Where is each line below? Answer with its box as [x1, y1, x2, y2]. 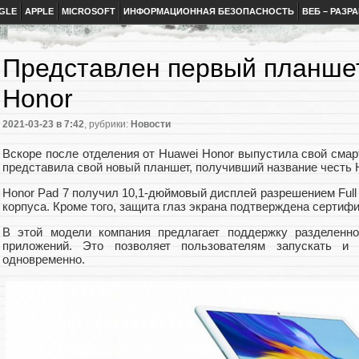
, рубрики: [84, 119, 131, 131]
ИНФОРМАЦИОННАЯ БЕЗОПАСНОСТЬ [123, 6, 294, 16]
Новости [131, 119, 171, 131]
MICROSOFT [62, 6, 115, 16]
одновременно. [2, 252, 85, 267]
